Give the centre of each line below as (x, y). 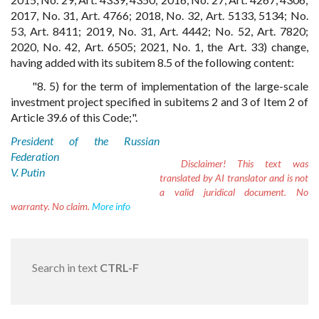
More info (111, 206)
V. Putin (28, 172)
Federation (35, 156)
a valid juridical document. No (234, 192)
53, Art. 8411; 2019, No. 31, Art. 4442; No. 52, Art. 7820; (159, 31)
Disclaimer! (203, 163)
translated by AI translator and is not (234, 178)
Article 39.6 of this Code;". (74, 117)
